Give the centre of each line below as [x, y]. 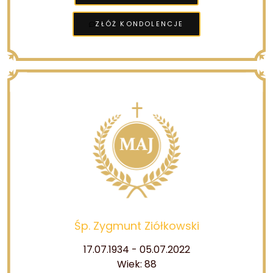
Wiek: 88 [136, 264]
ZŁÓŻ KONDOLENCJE [140, 24]
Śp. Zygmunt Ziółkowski [136, 226]
